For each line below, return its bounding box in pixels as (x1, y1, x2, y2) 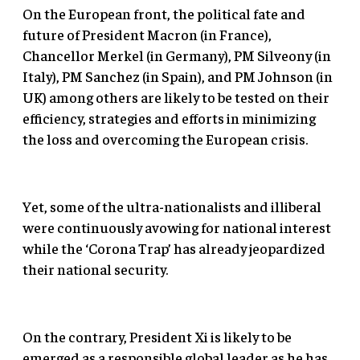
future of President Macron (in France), (22, 24, 272, 43)
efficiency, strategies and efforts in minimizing (22, 108, 316, 127)
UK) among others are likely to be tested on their (22, 87, 329, 106)
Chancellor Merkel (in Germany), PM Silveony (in (22, 45, 331, 64)
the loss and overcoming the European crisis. (22, 129, 308, 148)
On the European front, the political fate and (22, 3, 305, 22)
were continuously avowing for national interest (22, 217, 331, 236)
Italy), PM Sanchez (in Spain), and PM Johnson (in (22, 66, 333, 85)
